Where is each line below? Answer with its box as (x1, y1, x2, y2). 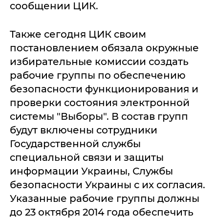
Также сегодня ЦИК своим (10, 28, 146, 40)
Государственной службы (10, 137, 141, 150)
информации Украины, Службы (10, 165, 173, 177)
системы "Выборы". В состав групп (10, 110, 188, 122)
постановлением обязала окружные (10, 42, 199, 54)
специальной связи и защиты (10, 151, 164, 163)
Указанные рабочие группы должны (10, 192, 199, 204)
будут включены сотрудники (10, 124, 157, 136)
